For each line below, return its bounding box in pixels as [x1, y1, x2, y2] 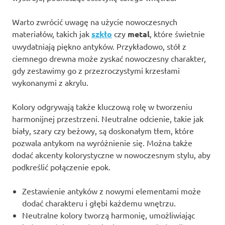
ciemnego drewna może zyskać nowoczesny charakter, [12, 53, 206, 63]
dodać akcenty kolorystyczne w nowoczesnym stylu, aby [12, 149, 210, 160]
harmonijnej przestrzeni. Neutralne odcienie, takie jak [12, 113, 203, 124]
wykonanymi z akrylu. [12, 77, 88, 87]
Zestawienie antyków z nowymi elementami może [22, 185, 201, 196]
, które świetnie [150, 28, 205, 39]
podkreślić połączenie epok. [12, 161, 110, 172]
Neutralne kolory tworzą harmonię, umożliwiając [22, 209, 195, 220]
